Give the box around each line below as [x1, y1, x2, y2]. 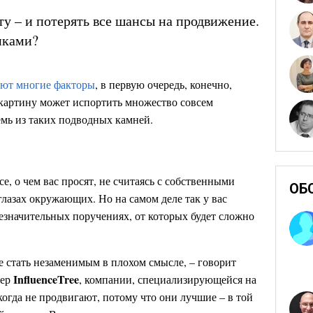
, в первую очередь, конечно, [95, 77, 232, 92]
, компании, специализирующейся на [79, 272, 256, 286]
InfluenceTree [13, 271, 79, 287]
